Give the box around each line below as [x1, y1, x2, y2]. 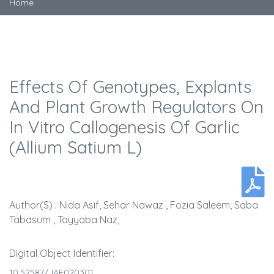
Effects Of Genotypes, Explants [9, 76, 251, 98]
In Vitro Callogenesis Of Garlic [9, 116, 240, 138]
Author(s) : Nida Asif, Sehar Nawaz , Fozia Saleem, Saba [9, 199, 258, 212]
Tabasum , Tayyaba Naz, [9, 213, 119, 226]
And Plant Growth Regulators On [9, 96, 264, 118]
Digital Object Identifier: [9, 247, 114, 260]
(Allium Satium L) [9, 136, 142, 158]
